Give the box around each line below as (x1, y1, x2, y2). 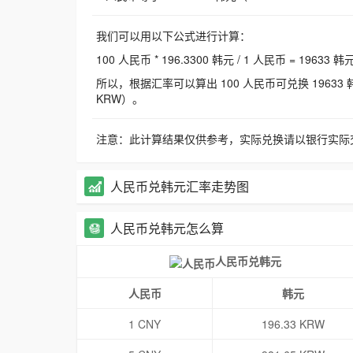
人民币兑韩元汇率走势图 (110, 177, 249, 196)
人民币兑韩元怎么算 (110, 219, 224, 238)
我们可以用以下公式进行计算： (96, 28, 251, 44)
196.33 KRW (261, 316, 325, 333)
